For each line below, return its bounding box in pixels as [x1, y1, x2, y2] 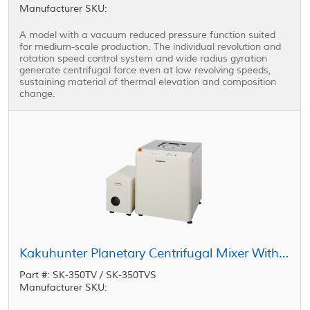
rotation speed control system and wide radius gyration [19, 53, 268, 64]
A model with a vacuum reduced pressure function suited [19, 29, 276, 41]
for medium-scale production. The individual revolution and [19, 41, 282, 53]
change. [19, 88, 56, 100]
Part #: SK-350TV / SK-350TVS [19, 269, 157, 281]
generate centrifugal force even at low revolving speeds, [19, 64, 272, 76]
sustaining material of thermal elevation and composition [19, 76, 277, 88]
